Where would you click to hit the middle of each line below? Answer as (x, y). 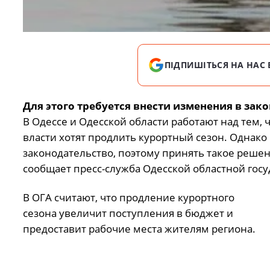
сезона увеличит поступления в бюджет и (128, 213)
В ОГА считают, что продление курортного (128, 198)
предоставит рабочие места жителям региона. (139, 229)
